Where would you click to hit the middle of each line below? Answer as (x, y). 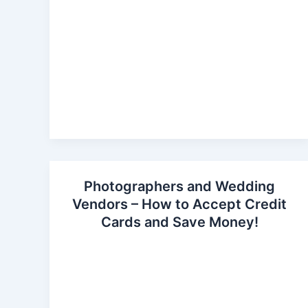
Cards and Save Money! (179, 222)
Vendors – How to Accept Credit (180, 205)
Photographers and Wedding (180, 187)
